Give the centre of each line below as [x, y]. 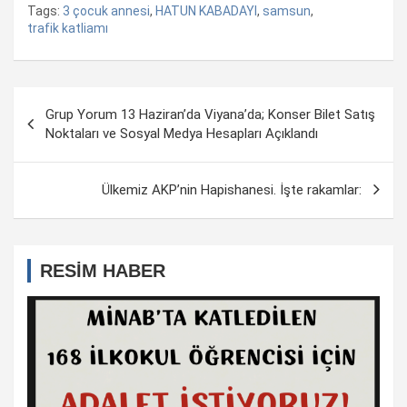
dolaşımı [56, 129]
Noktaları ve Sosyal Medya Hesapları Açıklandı [182, 133]
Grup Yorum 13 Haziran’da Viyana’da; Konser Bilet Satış [210, 114]
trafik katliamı [68, 28]
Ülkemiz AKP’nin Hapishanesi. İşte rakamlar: [232, 189]
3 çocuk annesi [106, 10]
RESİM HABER [103, 270]
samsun [287, 10]
